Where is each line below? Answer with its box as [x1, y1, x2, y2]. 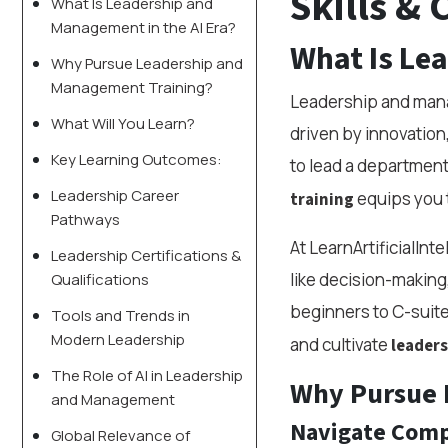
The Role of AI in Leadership [51, 365, 243, 386]
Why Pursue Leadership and [51, 53, 243, 74]
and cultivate [289, 333, 391, 356]
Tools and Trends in [51, 305, 190, 326]
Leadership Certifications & [51, 245, 241, 266]
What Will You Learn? [51, 113, 195, 134]
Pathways [51, 209, 120, 230]
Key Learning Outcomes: [51, 149, 222, 170]
